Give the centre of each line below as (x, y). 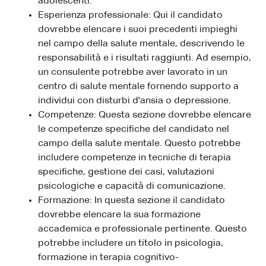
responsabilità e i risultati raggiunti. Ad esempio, (145, 58)
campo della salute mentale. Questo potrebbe (139, 143)
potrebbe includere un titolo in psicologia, (131, 243)
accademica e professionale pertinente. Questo (142, 229)
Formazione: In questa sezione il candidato (132, 200)
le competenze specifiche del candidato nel (134, 129)
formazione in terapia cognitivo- (108, 257)
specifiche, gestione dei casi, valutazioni (126, 172)
